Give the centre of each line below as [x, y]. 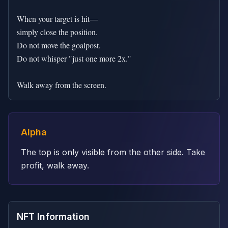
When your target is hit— [57, 19]
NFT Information [53, 217]
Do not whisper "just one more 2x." [74, 58]
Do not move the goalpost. [59, 45]
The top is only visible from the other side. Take [113, 152]
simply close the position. [57, 32]
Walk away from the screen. [62, 85]
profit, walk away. [55, 165]
